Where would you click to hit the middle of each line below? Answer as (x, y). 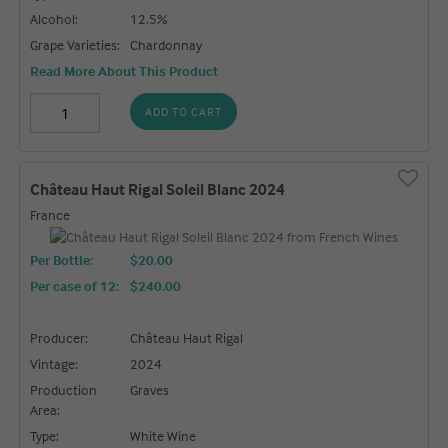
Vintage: (54, 363)
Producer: (59, 337)
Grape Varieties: (75, 45)
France (50, 215)
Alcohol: (54, 19)
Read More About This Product (124, 71)
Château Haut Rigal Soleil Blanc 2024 (158, 189)
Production (64, 389)
